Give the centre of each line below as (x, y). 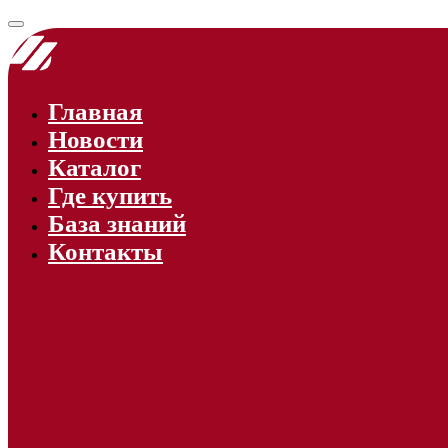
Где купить (110, 195)
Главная (95, 111)
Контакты (105, 251)
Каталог (94, 167)
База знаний (117, 223)
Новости (95, 139)
